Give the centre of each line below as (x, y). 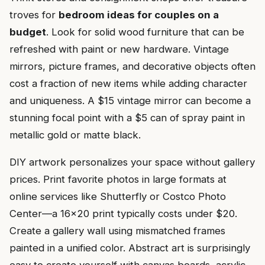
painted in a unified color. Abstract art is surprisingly (130, 248)
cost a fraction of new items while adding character (128, 84)
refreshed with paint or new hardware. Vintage (119, 49)
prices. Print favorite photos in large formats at (118, 180)
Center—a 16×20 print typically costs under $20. (123, 214)
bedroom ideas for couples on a (139, 15)
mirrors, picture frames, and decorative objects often (132, 67)
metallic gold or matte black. (75, 135)
